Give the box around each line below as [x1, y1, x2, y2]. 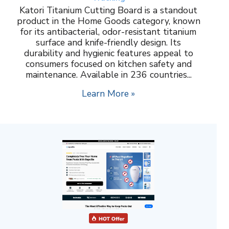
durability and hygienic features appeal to [24, 47, 193, 59]
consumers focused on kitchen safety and [25, 57, 192, 70]
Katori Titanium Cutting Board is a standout [19, 4, 197, 16]
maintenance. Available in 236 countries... [25, 68, 192, 81]
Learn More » [82, 87, 135, 100]
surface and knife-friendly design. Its [36, 36, 181, 49]
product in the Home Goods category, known [16, 14, 200, 27]
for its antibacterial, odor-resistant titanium [20, 25, 196, 38]
